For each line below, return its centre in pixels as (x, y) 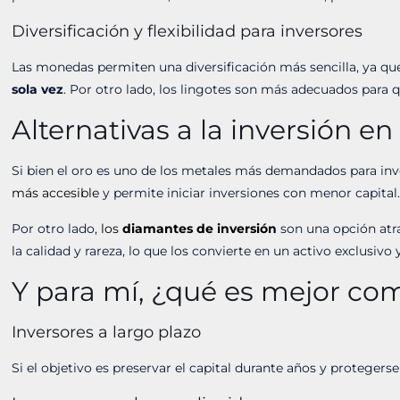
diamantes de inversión (200, 229)
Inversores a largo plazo (107, 332)
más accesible (56, 193)
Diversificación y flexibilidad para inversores (187, 31)
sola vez (38, 89)
